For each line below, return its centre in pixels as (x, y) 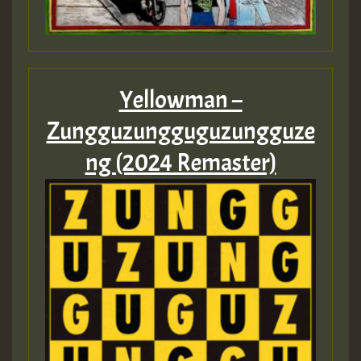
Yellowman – (180, 100)
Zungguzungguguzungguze (180, 132)
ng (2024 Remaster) (180, 163)
